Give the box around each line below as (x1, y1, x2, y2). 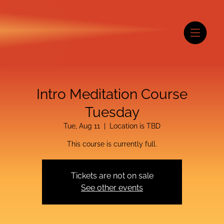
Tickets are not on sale (70, 170, 153, 180)
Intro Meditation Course (36, 85, 187, 102)
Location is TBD (109, 121, 160, 130)
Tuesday (84, 103, 139, 120)
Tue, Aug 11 (63, 121, 100, 130)
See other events (81, 182, 143, 192)
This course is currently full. (67, 139, 157, 148)
